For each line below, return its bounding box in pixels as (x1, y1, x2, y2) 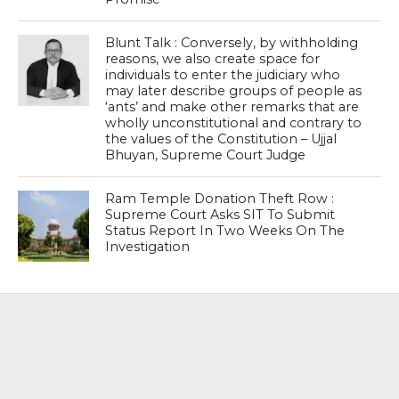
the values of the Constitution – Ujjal (105, 131, 338, 148)
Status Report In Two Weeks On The (105, 223, 346, 240)
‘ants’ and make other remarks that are (105, 99, 360, 116)
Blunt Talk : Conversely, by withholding (105, 35, 359, 52)
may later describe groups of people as (105, 83, 362, 100)
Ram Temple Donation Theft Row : (105, 191, 335, 208)
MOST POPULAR (13, 306, 132, 324)
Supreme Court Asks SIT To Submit (105, 207, 336, 224)
